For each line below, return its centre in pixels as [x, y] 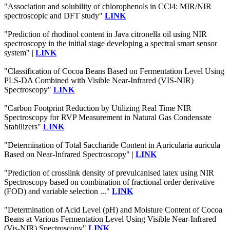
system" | [20, 53]
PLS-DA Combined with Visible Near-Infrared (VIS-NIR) [99, 81]
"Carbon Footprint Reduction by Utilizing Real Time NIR [98, 108]
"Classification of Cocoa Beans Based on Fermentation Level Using [114, 71]
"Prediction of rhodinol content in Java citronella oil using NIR [106, 34]
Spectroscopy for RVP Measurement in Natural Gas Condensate [108, 118]
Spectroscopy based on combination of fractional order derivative [109, 182]
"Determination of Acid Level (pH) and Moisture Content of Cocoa [113, 210]
